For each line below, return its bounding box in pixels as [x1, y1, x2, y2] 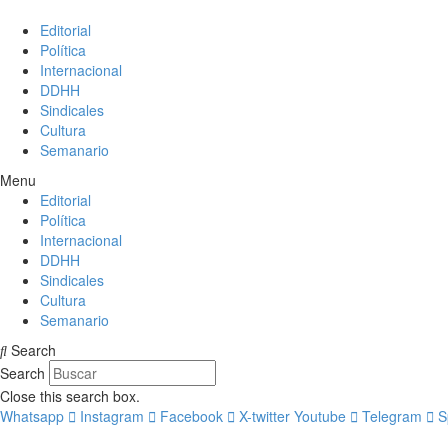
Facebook [160, 406, 223, 426]
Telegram [362, 406, 422, 426]
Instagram [80, 406, 144, 426]
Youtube [294, 406, 346, 426]
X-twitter [239, 406, 290, 426]
